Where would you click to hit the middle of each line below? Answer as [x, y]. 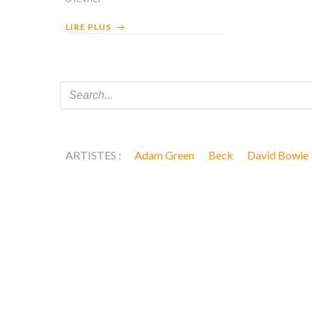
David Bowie [278, 155]
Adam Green [164, 155]
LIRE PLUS [88, 27]
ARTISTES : [94, 155]
